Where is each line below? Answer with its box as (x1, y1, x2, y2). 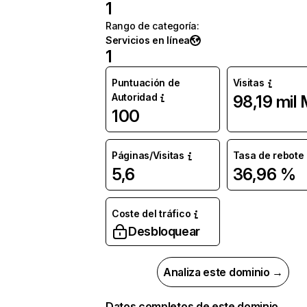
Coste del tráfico (112, 208, 191, 219)
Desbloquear (128, 224, 201, 238)
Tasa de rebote (232, 149, 304, 161)
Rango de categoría (106, 20, 197, 32)
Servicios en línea (106, 34, 190, 46)
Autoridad (112, 91, 158, 103)
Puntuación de (112, 77, 180, 88)
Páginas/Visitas (112, 149, 184, 161)
